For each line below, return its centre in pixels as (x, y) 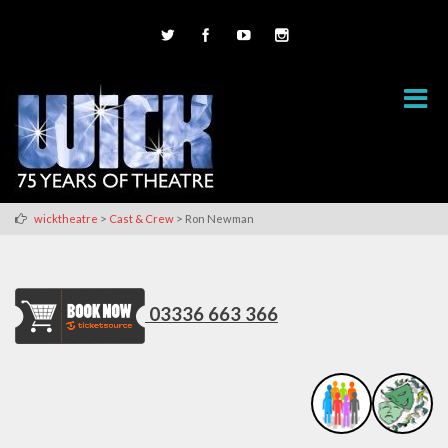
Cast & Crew (141, 218)
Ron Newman (219, 218)
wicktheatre (66, 218)
